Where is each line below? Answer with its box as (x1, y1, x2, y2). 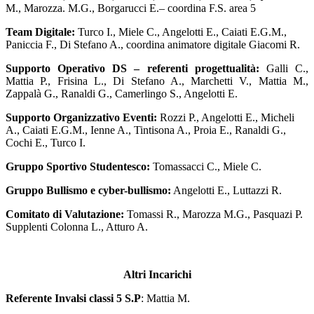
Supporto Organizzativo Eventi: (6, 111, 160, 124)
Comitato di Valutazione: (6, 208, 127, 221)
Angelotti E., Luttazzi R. (171, 184, 282, 197)
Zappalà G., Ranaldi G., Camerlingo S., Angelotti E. (6, 88, 238, 100)
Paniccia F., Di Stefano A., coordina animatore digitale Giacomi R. (6, 39, 300, 51)
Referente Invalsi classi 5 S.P (6, 292, 141, 305)
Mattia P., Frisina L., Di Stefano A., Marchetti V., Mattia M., (6, 75, 308, 88)
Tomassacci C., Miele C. (150, 161, 261, 173)
